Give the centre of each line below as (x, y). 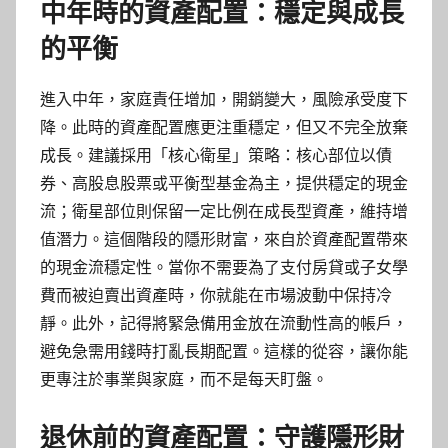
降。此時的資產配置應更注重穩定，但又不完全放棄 (224, 128)
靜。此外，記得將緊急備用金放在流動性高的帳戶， (224, 324)
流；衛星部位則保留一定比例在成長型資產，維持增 (224, 212)
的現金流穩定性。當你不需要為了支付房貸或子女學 (224, 268)
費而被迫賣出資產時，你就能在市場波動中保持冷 (216, 296)
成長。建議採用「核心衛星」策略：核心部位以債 (216, 156)
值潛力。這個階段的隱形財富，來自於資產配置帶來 (224, 240)
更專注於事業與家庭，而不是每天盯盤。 (184, 380)
